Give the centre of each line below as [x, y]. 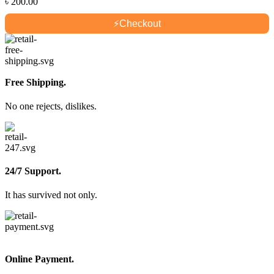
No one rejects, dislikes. [51, 106]
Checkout [140, 23]
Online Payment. [39, 259]
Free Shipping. [35, 83]
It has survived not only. [51, 194]
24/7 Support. [33, 171]
